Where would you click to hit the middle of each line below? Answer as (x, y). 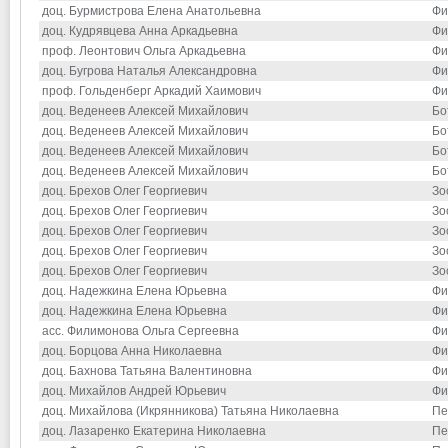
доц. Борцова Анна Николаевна (132, 351)
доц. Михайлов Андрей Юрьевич (134, 391)
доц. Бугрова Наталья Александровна (149, 71)
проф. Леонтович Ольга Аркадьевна (144, 51)
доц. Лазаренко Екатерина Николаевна (154, 431)
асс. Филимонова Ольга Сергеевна (140, 331)
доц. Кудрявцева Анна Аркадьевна (140, 31)
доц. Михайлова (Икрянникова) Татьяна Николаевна (190, 411)
